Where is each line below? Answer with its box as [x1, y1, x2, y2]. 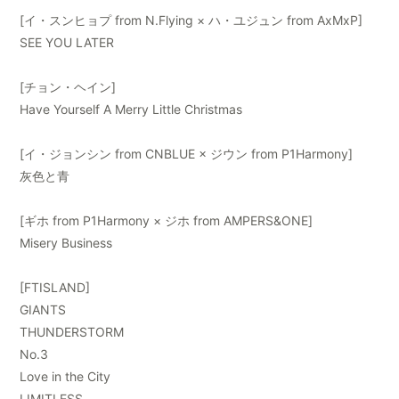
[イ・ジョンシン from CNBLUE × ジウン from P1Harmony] [20, 146, 354, 162]
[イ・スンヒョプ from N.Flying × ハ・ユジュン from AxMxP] [20, 12, 363, 28]
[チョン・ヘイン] [20, 79, 117, 95]
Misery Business [20, 235, 113, 251]
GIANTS [20, 302, 67, 318]
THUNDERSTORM [20, 324, 125, 340]
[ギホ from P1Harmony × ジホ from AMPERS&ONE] [20, 213, 313, 229]
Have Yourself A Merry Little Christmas [20, 102, 243, 118]
